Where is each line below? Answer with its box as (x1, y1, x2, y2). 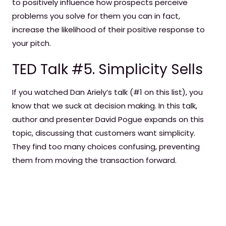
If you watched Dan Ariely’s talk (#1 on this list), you (12, 87, 203, 97)
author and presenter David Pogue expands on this (12, 114, 204, 125)
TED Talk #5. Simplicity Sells (12, 60, 203, 79)
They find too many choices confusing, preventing (12, 141, 200, 152)
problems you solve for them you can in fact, (12, 11, 180, 21)
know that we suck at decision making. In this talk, (12, 100, 197, 111)
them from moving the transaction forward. (12, 155, 177, 165)
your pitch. (12, 38, 51, 48)
